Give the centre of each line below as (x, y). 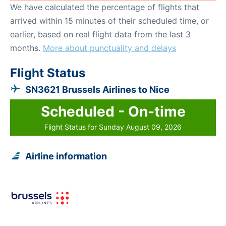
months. (26, 48)
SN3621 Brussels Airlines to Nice (97, 89)
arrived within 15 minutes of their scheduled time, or (109, 20)
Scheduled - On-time (113, 111)
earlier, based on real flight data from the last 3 (100, 34)
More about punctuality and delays (109, 48)
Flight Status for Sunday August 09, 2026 (113, 127)
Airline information (66, 156)
